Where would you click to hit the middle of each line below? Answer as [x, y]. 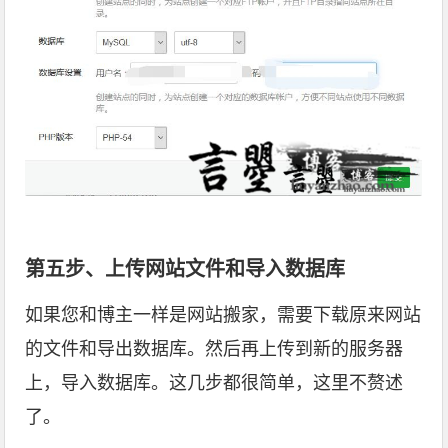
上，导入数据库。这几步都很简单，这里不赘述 [214, 382]
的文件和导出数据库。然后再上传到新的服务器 [214, 348]
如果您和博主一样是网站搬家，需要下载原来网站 [223, 314]
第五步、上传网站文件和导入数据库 [185, 268]
